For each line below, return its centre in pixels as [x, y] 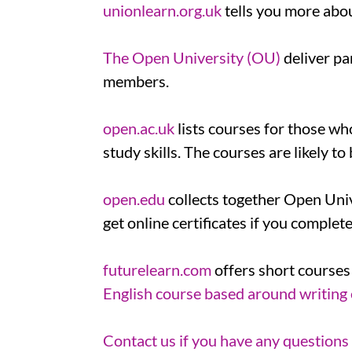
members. [137, 81]
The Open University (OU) [192, 58]
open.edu [134, 199]
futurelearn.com [157, 270]
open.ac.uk [139, 128]
